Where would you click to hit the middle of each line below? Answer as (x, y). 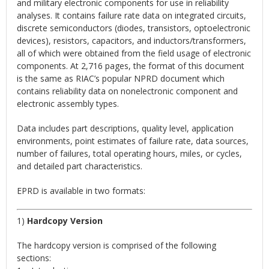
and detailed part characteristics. (80, 166)
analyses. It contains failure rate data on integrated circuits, (132, 16)
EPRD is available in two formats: (81, 191)
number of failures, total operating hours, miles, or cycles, (130, 154)
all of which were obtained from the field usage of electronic (134, 53)
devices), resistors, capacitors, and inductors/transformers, (132, 41)
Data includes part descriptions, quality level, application (125, 128)
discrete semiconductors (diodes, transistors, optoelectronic (134, 28)
